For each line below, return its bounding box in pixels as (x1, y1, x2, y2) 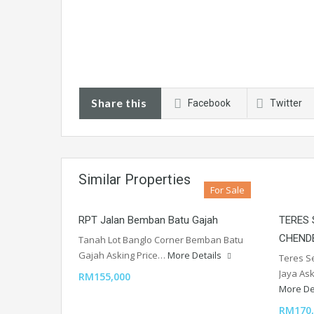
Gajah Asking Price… (78, 249, 168, 262)
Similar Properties (78, 171, 191, 189)
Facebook (188, 97, 231, 109)
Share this (91, 96, 146, 110)
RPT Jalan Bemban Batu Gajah (78, 214, 218, 227)
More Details (168, 249, 224, 262)
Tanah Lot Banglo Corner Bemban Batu (78, 233, 243, 247)
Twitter (270, 97, 302, 109)
